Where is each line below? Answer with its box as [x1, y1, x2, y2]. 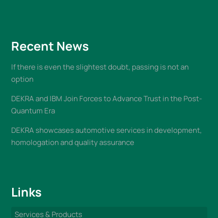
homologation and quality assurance [11, 137, 134, 147]
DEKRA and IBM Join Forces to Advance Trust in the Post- [11, 93, 202, 104]
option [11, 73, 34, 84]
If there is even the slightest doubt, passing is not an [11, 61, 189, 72]
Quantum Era [11, 105, 55, 116]
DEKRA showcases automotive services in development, [11, 125, 202, 135]
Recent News [11, 37, 89, 54]
